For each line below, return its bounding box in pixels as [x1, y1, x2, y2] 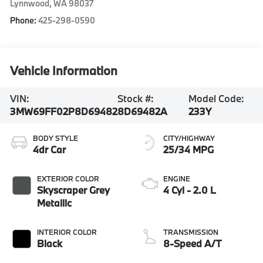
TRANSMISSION [163, 227, 218, 237]
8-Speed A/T [163, 237, 222, 249]
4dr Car [33, 143, 66, 156]
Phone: [10, 15, 39, 26]
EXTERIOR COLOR [37, 173, 100, 183]
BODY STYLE [33, 133, 79, 143]
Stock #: [117, 92, 154, 105]
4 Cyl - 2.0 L [163, 183, 216, 196]
